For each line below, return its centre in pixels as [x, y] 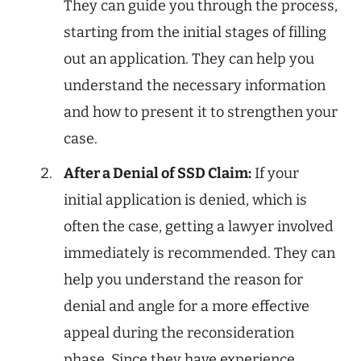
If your [275, 174]
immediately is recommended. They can [199, 253]
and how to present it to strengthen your [201, 112]
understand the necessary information [195, 86]
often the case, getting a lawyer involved [199, 227]
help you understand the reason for [183, 280]
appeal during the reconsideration [179, 333]
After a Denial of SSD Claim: [158, 174]
